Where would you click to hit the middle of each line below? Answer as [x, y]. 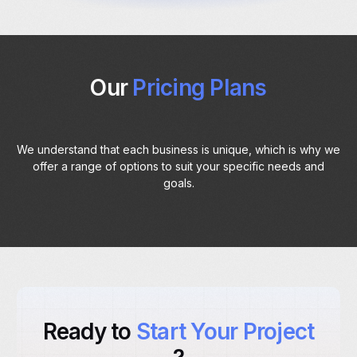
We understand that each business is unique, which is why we [178, 150]
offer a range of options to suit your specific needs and [178, 167]
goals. [178, 183]
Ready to [89, 332]
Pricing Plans [200, 88]
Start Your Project [225, 332]
